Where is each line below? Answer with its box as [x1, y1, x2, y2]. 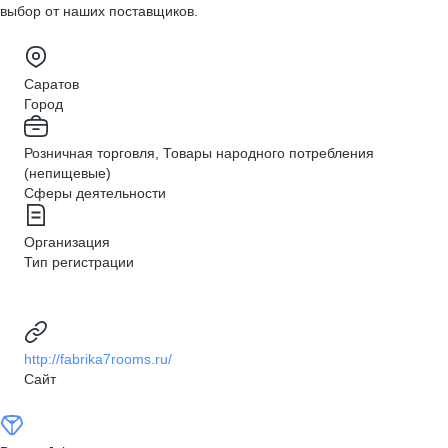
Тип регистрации [24, 254, 134, 270]
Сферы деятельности [24, 185, 166, 201]
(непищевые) [24, 165, 111, 181]
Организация [24, 234, 110, 250]
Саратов [24, 76, 79, 92]
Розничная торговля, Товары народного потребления [24, 145, 374, 161]
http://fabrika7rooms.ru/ [24, 351, 172, 367]
